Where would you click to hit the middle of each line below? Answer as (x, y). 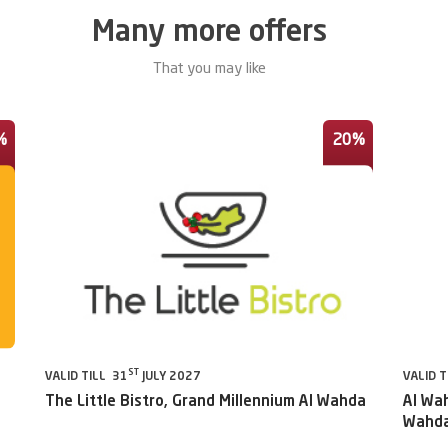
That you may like (209, 69)
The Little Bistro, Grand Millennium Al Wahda (205, 402)
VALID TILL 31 (86, 376)
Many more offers (209, 33)
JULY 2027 (170, 376)
